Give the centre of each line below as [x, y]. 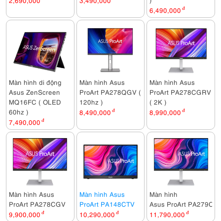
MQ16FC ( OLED [35, 102]
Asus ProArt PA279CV [184, 204]
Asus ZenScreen [35, 92]
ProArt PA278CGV [37, 204]
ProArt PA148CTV [107, 204]
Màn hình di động [35, 82]
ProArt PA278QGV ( [110, 92]
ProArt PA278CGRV [181, 92]
